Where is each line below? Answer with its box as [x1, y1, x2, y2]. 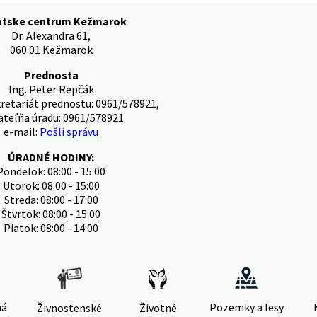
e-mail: [4, 125, 40, 139]
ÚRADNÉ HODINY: [8, 150, 94, 164]
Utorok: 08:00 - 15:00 [2, 178, 100, 192]
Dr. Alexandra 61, [11, 28, 91, 42]
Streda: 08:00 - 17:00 [4, 192, 98, 207]
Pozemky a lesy [209, 300, 284, 314]
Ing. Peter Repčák [8, 82, 94, 96]
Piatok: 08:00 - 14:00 [4, 221, 98, 235]
